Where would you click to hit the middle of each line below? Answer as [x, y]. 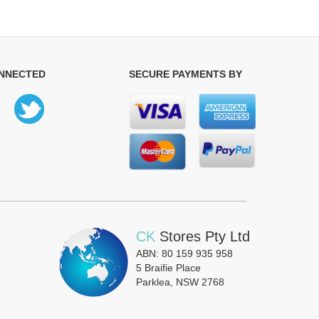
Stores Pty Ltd [205, 237]
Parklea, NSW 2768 [180, 282]
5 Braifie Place [168, 268]
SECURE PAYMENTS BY [185, 74]
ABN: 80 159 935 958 [184, 254]
